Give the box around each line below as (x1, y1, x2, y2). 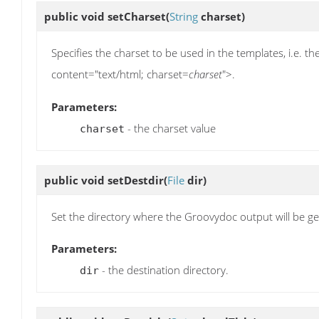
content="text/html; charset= (51, 67, 189, 82)
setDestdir (108, 172, 164, 187)
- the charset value (125, 120, 216, 135)
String (169, 9, 198, 24)
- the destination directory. (99, 263, 229, 278)
